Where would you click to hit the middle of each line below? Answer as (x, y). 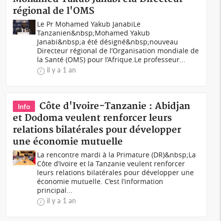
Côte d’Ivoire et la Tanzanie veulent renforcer (111, 164)
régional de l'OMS (54, 11)
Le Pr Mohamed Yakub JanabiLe (89, 24)
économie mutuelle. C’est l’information (100, 181)
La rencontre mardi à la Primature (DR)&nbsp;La (117, 155)
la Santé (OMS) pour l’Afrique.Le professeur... (111, 59)
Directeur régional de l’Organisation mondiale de (118, 51)
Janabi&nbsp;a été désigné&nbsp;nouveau (108, 42)
